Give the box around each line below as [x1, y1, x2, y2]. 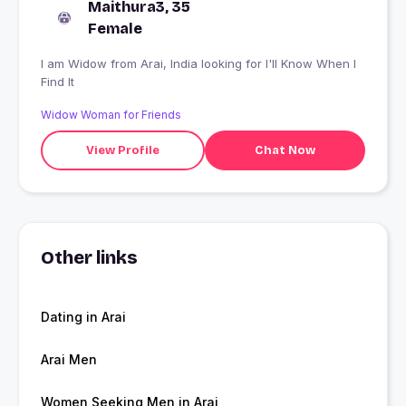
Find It [41, 74, 74, 90]
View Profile [85, 142, 159, 158]
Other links [41, 246, 138, 269]
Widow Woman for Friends [41, 108, 181, 122]
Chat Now [254, 142, 315, 158]
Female [88, 20, 142, 38]
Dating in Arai [41, 309, 126, 325]
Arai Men [41, 352, 97, 368]
